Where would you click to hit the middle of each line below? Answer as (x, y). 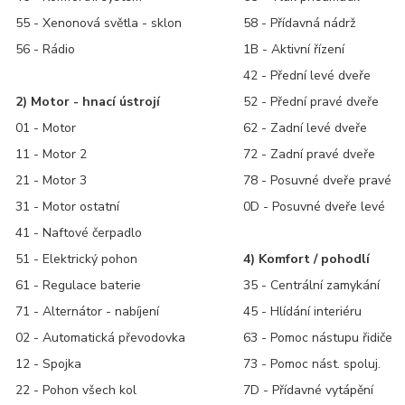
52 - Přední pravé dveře (311, 101)
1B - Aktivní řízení (294, 49)
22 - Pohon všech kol (76, 390)
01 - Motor (46, 127)
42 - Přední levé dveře (307, 75)
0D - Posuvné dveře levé (315, 206)
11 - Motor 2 (52, 154)
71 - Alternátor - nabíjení (88, 311)
